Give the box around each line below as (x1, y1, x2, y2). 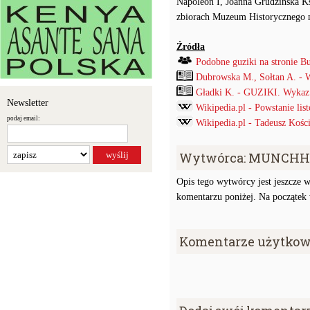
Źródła (176, 42, 205, 52)
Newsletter (7, 98, 48, 108)
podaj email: (7, 115, 40, 122)
